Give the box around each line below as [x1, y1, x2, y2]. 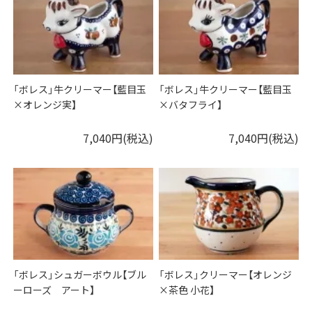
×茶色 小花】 [159, 283, 215, 297]
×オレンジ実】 [13, 97, 77, 112]
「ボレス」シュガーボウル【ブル [13, 267, 147, 282]
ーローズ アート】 [13, 283, 95, 297]
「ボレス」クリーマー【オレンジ [159, 267, 292, 282]
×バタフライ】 [159, 97, 223, 112]
